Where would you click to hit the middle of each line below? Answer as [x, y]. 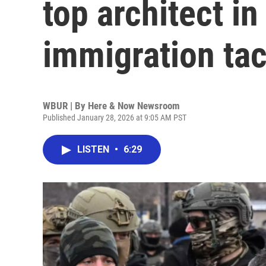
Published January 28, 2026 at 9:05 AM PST [115, 118]
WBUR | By [65, 106]
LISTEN [94, 149]
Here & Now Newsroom [134, 106]
